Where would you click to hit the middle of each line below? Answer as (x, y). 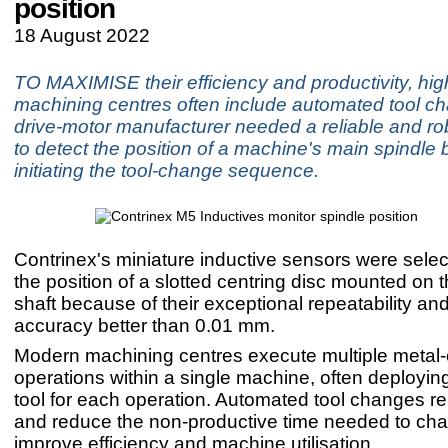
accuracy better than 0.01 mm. (144, 326)
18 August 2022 (82, 35)
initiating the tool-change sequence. (166, 170)
